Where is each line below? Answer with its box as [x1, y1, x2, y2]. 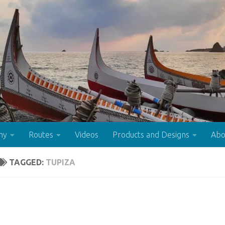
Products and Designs [113, 130, 189, 140]
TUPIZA [46, 158, 75, 167]
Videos [75, 130, 98, 140]
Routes [29, 130, 53, 140]
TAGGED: [9, 158, 46, 167]
